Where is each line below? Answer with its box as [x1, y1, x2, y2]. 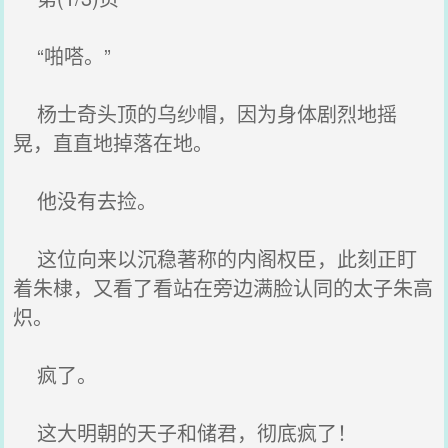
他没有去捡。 [13, 186, 158, 215]
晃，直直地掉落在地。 [13, 128, 214, 157]
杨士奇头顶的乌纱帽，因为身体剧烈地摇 [13, 99, 398, 128]
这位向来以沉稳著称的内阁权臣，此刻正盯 [13, 244, 418, 273]
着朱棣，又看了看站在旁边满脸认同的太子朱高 [13, 273, 434, 302]
